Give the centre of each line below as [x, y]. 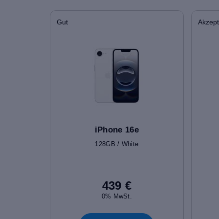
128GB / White [117, 144]
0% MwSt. [117, 196]
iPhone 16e [117, 130]
